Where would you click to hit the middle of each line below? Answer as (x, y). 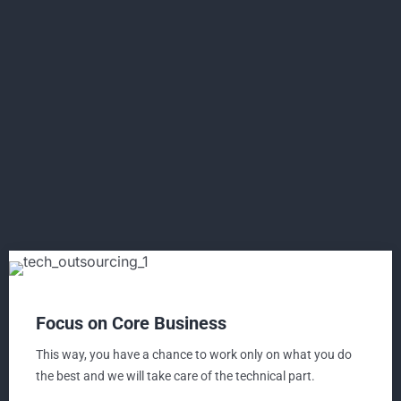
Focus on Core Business (131, 323)
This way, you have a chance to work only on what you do (194, 354)
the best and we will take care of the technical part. (175, 375)
